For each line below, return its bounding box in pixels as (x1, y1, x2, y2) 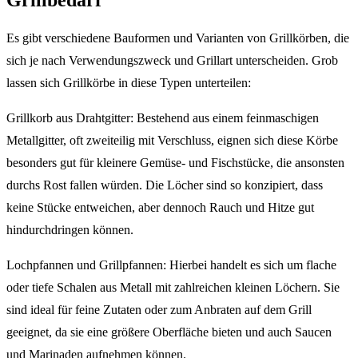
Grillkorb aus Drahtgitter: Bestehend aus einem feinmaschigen (6, 110, 319, 125)
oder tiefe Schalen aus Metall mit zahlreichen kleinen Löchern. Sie (6, 280, 340, 294)
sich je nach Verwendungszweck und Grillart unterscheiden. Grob (6, 53, 338, 67)
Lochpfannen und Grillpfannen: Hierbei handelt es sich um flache (6, 257, 336, 272)
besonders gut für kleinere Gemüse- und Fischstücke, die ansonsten (6, 155, 344, 169)
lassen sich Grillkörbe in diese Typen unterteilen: (6, 75, 251, 89)
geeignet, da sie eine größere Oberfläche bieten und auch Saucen (6, 324, 332, 339)
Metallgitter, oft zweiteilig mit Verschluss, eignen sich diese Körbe (6, 133, 338, 147)
